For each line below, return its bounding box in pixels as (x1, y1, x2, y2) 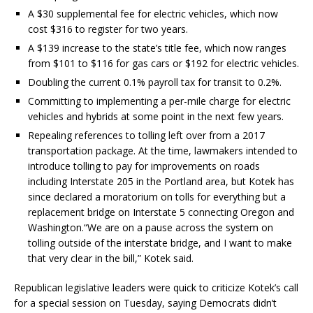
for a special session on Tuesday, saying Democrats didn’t (14, 296, 277, 310)
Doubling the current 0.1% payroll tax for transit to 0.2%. (28, 75, 282, 89)
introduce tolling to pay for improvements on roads (28, 159, 260, 173)
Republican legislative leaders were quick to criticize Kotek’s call (14, 281, 298, 295)
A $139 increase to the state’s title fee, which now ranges (28, 41, 286, 55)
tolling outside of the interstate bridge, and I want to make (28, 236, 292, 250)
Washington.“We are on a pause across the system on (28, 221, 273, 235)
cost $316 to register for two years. (28, 22, 188, 36)
